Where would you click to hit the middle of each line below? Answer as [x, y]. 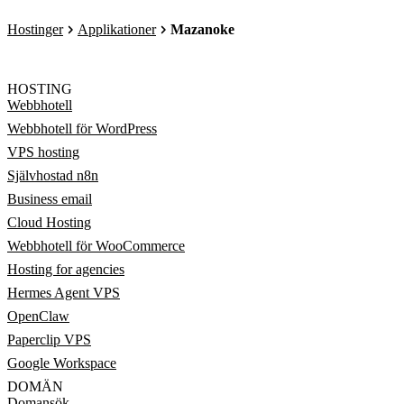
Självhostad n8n [53, 175]
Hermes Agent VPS [64, 293]
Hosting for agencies [66, 269]
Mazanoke [202, 29]
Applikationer [117, 29]
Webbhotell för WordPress [82, 129]
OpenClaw [38, 316]
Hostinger [35, 29]
